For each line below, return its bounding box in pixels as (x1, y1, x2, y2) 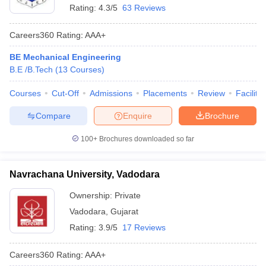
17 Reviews (122, 223, 166, 232)
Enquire (123, 110, 152, 121)
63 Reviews (122, 3, 166, 12)
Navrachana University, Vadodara (9, 169, 160, 179)
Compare (35, 110, 71, 121)
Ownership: (69, 191, 115, 200)
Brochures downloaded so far (97, 135, 194, 143)
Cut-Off (52, 88, 79, 98)
